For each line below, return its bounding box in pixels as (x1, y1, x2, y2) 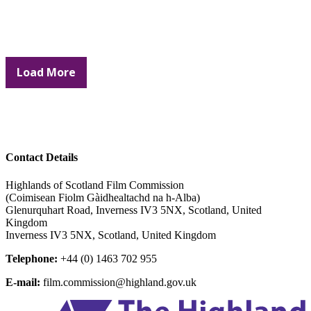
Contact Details (6, 151, 78, 164)
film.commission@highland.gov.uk (43, 276, 196, 288)
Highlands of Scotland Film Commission (6, 178, 184, 191)
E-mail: (6, 276, 40, 288)
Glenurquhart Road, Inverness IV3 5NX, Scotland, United (6, 203, 262, 216)
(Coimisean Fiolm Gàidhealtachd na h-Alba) (6, 191, 200, 203)
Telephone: (6, 252, 58, 264)
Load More (17, 65, 76, 81)
